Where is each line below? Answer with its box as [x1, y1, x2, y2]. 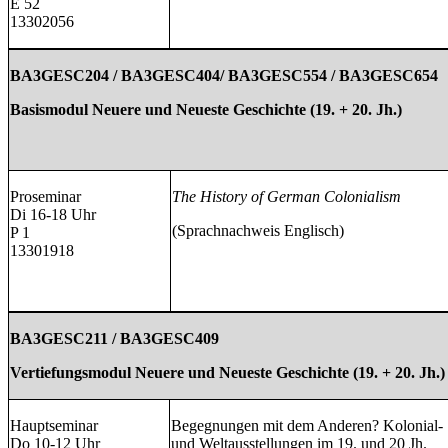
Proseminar [10, 187, 81, 205]
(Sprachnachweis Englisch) [172, 221, 344, 239]
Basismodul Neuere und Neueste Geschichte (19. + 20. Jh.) [10, 100, 402, 118]
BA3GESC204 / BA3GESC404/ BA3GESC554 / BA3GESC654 [10, 66, 438, 84]
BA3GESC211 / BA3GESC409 [10, 329, 219, 347]
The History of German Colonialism [172, 187, 401, 205]
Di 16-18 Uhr [10, 205, 96, 223]
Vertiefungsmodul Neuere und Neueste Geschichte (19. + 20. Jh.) [10, 363, 445, 381]
